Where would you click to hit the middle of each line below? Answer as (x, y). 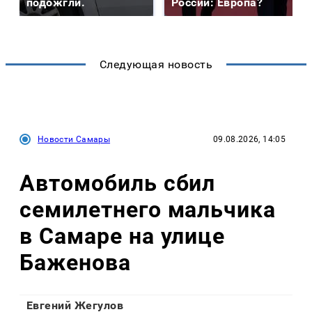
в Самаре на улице (123, 236)
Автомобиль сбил (118, 184)
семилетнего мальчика (148, 210)
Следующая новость (156, 64)
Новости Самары (74, 139)
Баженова (75, 263)
